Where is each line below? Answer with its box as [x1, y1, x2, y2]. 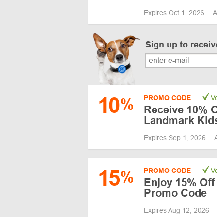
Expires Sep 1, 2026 [144, 133, 208, 141]
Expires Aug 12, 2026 [144, 206, 211, 214]
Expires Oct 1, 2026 [144, 9, 206, 16]
